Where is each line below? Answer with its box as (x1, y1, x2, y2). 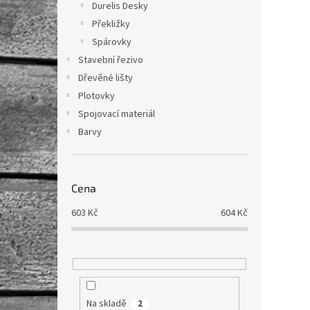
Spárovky (92, 35, 131, 49)
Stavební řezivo (78, 53, 143, 67)
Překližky (92, 17, 130, 31)
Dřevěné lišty (78, 71, 133, 85)
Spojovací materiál (78, 107, 155, 121)
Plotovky (78, 89, 115, 103)
